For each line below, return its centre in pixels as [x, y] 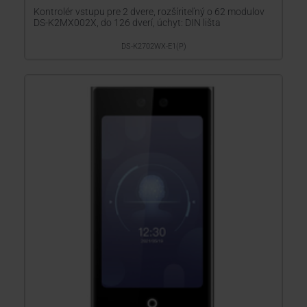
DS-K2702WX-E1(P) [153, 46]
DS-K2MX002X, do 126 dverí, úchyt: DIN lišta [127, 23]
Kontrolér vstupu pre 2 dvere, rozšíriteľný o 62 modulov [149, 12]
